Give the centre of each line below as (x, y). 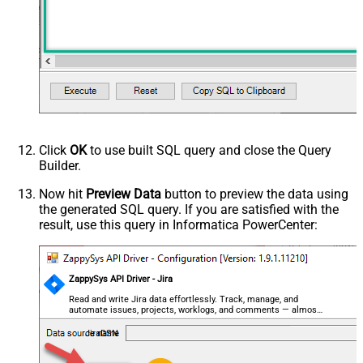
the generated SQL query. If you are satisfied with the (189, 209)
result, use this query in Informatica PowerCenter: (178, 224)
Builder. (60, 165)
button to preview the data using (255, 194)
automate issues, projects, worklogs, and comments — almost (195, 310)
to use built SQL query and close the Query (209, 150)
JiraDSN (101, 333)
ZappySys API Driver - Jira (121, 279)
